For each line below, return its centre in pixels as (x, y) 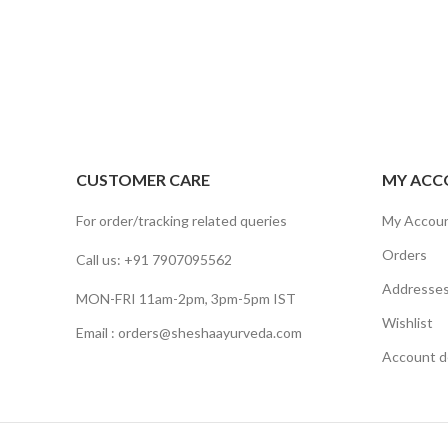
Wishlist (407, 322)
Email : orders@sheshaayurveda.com (189, 332)
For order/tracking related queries (181, 220)
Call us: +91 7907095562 (154, 259)
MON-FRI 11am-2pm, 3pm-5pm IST (186, 298)
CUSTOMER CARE (143, 179)
